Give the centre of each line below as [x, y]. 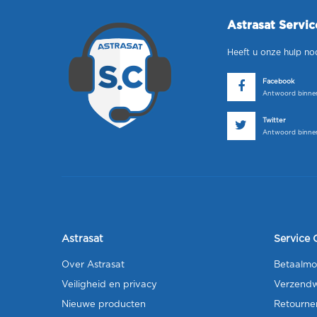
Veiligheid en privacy [109, 285]
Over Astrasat [93, 265]
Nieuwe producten [104, 305]
